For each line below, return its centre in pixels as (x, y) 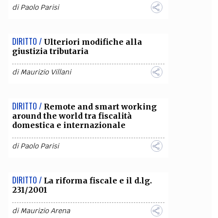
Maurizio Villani (45, 72)
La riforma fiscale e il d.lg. (98, 181)
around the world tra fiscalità (72, 116)
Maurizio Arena (45, 211)
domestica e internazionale (69, 125)
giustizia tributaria (50, 51)
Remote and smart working (100, 107)
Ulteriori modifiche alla (93, 42)
